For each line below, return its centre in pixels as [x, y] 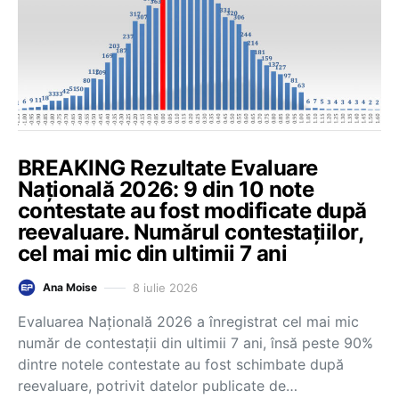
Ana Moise [70, 287]
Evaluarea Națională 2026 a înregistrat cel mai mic [188, 322]
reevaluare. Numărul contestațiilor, [191, 232]
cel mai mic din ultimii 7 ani [153, 253]
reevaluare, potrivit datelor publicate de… [158, 386]
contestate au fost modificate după [192, 211]
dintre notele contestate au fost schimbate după [181, 364]
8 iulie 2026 [165, 287]
